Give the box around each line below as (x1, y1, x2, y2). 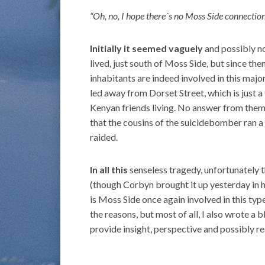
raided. (90, 131, 118, 143)
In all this (90, 163, 128, 175)
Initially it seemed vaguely (90, 42, 203, 54)
